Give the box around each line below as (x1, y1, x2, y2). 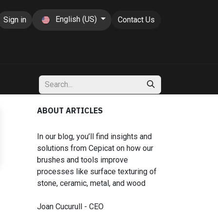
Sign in (3, 15, 27, 24)
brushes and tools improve (37, 155, 128, 164)
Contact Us (118, 15, 155, 24)
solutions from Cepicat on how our (37, 144, 153, 153)
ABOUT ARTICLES (37, 106, 103, 115)
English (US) (55, 15, 97, 24)
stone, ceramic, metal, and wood (37, 179, 145, 188)
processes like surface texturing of (37, 167, 157, 176)
